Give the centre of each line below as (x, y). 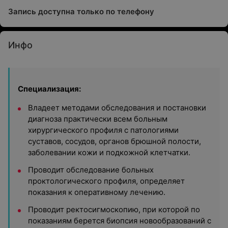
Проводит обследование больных (91, 170)
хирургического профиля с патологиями (103, 130)
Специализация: (49, 89)
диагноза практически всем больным (98, 119)
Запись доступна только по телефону (81, 11)
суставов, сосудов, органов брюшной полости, (115, 141)
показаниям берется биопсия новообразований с (120, 221)
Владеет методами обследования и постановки (117, 108)
